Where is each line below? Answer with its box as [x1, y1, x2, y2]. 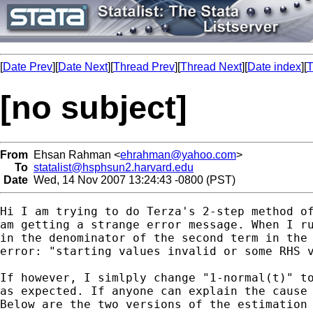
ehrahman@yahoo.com [120, 148, 236, 161]
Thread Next [180, 61, 242, 73]
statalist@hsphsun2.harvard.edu [34, 161, 194, 173]
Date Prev [3, 61, 52, 73]
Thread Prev [113, 61, 175, 73]
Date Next [58, 61, 108, 73]
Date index [247, 61, 301, 73]
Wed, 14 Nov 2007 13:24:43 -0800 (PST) [28, 173, 235, 186]
